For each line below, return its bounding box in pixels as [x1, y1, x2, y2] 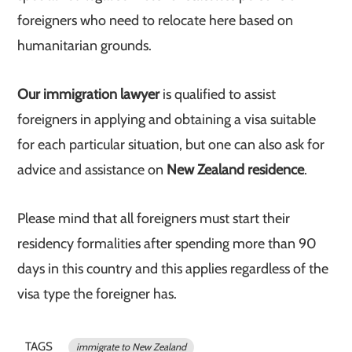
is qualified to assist [159, 86, 277, 103]
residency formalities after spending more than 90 [17, 235, 317, 252]
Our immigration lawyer [17, 86, 160, 103]
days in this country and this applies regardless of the [17, 260, 329, 277]
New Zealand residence [167, 161, 305, 178]
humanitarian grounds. [17, 37, 152, 54]
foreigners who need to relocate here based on [17, 12, 294, 29]
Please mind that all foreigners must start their [17, 210, 291, 227]
